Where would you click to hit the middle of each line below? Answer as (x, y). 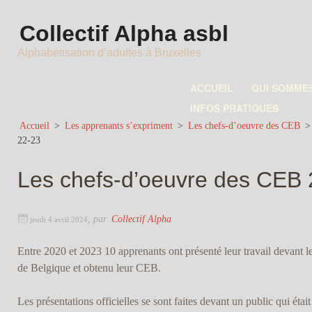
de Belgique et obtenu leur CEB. (89, 268)
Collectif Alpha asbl (124, 33)
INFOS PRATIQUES (234, 108)
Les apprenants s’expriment (118, 125)
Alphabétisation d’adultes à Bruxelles (109, 53)
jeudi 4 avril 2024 (58, 220)
